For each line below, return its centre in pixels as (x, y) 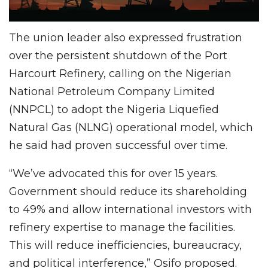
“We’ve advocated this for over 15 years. (113, 174)
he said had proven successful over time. (118, 146)
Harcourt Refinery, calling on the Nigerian (120, 74)
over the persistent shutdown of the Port (118, 56)
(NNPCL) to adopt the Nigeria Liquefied (114, 110)
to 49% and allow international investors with (130, 210)
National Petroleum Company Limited (112, 92)
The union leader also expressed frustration (126, 38)
